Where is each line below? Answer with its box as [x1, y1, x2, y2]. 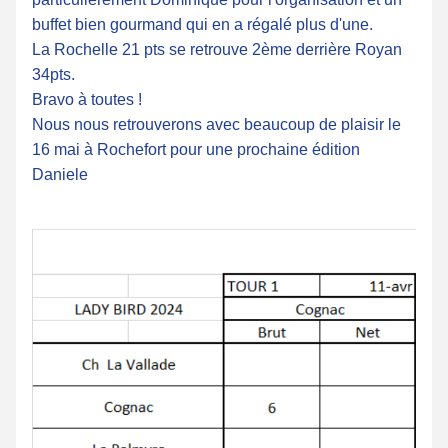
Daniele [32, 166, 88, 183]
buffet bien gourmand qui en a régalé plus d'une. [32, 16, 373, 33]
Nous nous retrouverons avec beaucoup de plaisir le [32, 116, 401, 133]
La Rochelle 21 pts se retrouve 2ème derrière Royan [32, 41, 402, 58]
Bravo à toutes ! [32, 91, 142, 108]
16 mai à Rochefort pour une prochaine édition [32, 141, 360, 158]
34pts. [32, 66, 75, 83]
